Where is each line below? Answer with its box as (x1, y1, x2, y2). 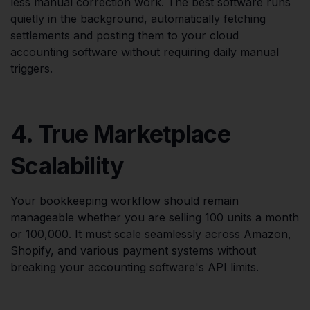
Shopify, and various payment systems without (10, 243, 256, 257)
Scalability (10, 151, 124, 180)
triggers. (10, 61, 53, 75)
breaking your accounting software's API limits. (10, 259, 259, 274)
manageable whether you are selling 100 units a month (10, 210, 299, 224)
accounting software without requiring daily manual (10, 44, 279, 59)
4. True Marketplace (10, 119, 231, 148)
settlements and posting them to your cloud (10, 28, 239, 42)
